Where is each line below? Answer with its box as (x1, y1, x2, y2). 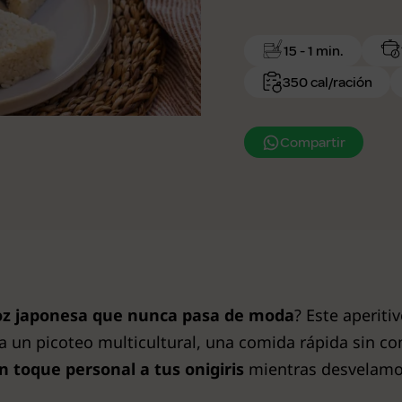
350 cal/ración (283, 73, 372, 92)
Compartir (280, 133, 345, 152)
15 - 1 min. (284, 41, 344, 60)
